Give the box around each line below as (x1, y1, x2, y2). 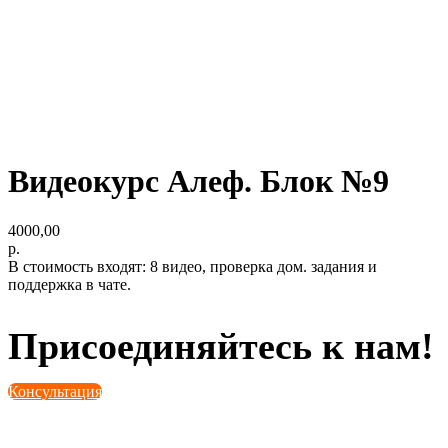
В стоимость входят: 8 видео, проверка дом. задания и (8, 257, 377, 275)
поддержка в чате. (8, 275, 131, 293)
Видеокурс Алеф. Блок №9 (8, 163, 389, 200)
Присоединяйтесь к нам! (8, 324, 434, 367)
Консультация (8, 382, 102, 400)
